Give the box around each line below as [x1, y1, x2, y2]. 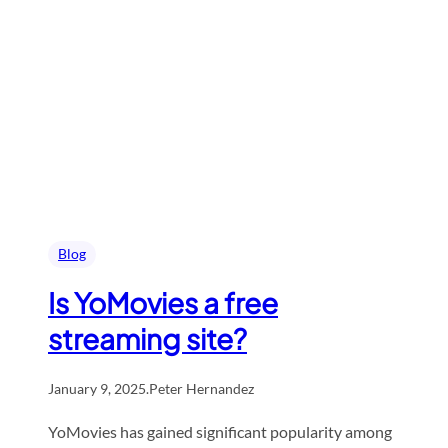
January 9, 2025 [48, 379, 146, 397]
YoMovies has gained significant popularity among [48, 421, 392, 441]
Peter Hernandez [149, 379, 254, 397]
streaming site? [48, 320, 247, 356]
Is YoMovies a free [48, 284, 278, 320]
